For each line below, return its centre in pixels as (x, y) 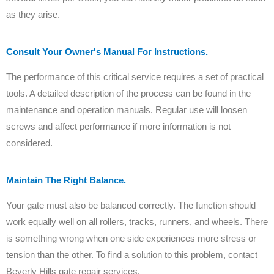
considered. (29, 143)
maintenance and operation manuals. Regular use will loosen (127, 110)
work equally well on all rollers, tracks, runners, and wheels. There (137, 222)
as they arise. (33, 15)
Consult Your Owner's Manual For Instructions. (107, 52)
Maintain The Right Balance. (66, 180)
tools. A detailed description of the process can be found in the (128, 94)
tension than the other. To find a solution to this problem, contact (132, 255)
